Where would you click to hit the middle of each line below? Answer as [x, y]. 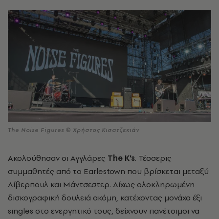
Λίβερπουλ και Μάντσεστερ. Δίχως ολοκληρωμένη [101, 184]
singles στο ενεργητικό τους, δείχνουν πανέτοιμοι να [104, 210]
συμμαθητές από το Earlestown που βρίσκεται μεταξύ [108, 171]
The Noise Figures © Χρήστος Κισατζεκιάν [74, 130]
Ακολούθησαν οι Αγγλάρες [58, 158]
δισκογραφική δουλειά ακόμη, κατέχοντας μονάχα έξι [105, 197]
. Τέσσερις [153, 158]
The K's [121, 158]
